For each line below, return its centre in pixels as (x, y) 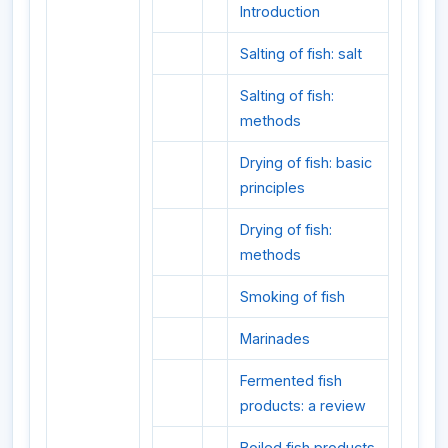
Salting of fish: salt (301, 54)
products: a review (303, 406)
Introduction (280, 12)
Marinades (275, 339)
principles (272, 188)
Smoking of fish (292, 297)
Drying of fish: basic (306, 163)
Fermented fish (291, 381)
